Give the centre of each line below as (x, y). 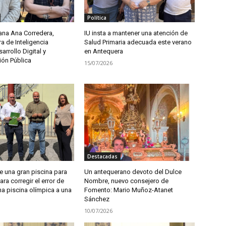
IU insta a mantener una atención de (136, 33)
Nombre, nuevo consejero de (127, 181)
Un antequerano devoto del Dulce (133, 172)
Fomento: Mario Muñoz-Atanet (129, 190)
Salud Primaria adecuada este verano (138, 42)
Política (97, 18)
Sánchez (97, 199)
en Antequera (104, 51)
